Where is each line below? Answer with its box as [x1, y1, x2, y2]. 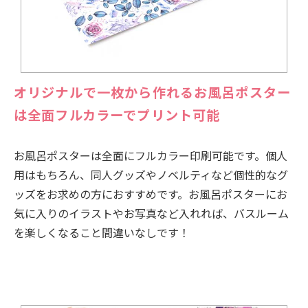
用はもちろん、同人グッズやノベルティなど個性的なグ [14, 166, 288, 184]
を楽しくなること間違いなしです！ [14, 224, 190, 241]
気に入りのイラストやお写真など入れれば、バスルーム [14, 205, 289, 222]
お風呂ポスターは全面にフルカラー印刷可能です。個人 [14, 147, 287, 164]
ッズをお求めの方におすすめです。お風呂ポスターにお [14, 186, 287, 203]
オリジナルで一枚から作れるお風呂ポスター [14, 82, 291, 102]
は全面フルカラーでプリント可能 [14, 105, 221, 125]
